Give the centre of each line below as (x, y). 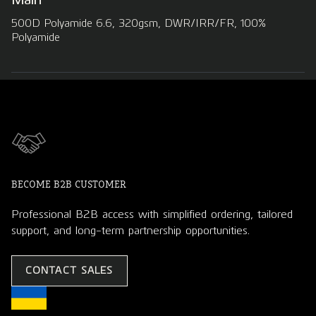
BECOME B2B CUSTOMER (69, 184)
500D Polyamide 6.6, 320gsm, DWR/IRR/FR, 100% (139, 23)
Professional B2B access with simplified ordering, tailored (152, 214)
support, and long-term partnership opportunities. (130, 230)
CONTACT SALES (69, 270)
